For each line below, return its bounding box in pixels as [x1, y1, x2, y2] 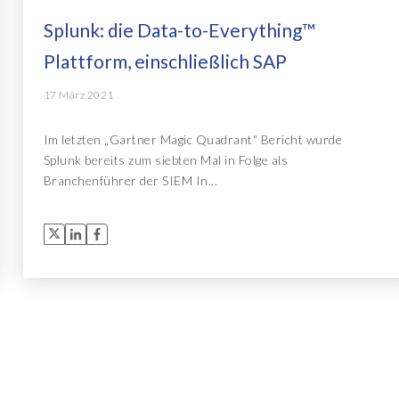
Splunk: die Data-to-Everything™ [43, 18, 315, 41]
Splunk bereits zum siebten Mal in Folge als [43, 152, 289, 168]
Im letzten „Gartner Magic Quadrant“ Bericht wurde [43, 132, 343, 148]
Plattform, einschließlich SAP [43, 49, 287, 72]
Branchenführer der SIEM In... [43, 173, 218, 189]
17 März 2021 [43, 88, 114, 102]
